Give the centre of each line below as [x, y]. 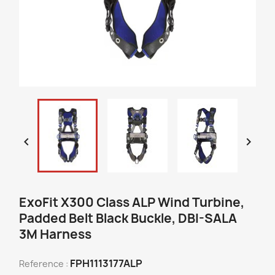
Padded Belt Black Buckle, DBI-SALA [128, 218]
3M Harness [55, 234]
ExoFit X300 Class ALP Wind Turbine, [132, 202]
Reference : [44, 264]
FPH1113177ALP [106, 263]
